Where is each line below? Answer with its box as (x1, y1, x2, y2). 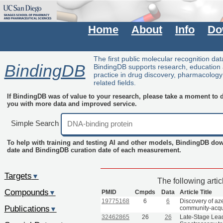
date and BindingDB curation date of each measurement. (6, 147, 181, 154)
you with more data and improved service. (7, 101, 137, 108)
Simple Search (11, 119, 59, 128)
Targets (4, 170, 32, 181)
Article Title (180, 188, 213, 196)
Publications (4, 203, 50, 214)
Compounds (4, 187, 49, 197)
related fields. (94, 79, 136, 87)
